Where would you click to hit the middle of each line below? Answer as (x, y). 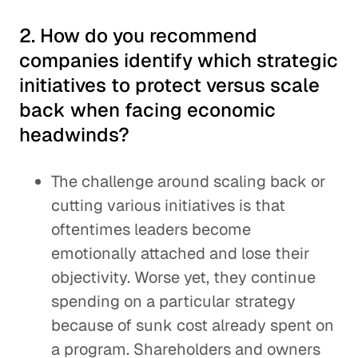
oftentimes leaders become (151, 229)
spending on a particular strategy (173, 301)
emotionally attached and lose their (181, 253)
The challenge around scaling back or (189, 181)
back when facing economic (147, 110)
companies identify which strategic (179, 60)
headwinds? (74, 135)
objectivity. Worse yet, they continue (183, 277)
